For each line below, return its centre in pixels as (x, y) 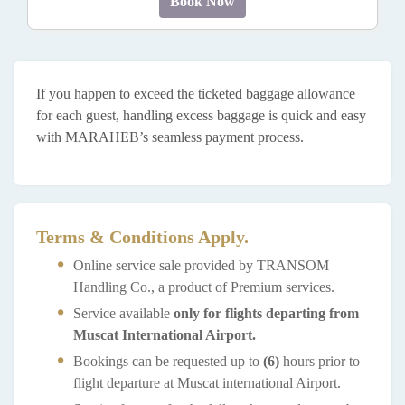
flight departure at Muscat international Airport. (207, 382)
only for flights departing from (266, 313)
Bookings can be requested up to (168, 361)
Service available (123, 313)
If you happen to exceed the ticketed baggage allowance (196, 93)
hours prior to (320, 361)
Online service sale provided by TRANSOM (201, 265)
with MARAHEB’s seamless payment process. (170, 137)
